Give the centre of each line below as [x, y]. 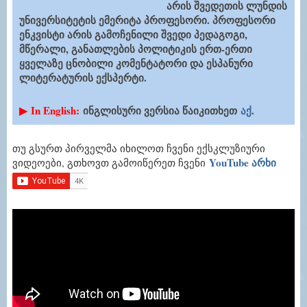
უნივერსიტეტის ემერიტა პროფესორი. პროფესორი [147, 20]
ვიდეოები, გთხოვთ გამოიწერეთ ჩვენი [111, 162]
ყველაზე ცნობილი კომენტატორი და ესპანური [136, 63]
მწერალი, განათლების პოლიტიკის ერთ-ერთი [136, 48]
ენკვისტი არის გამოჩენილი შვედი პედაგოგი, [133, 34]
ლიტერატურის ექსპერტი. [83, 77]
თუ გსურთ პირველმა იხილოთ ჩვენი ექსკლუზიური [139, 148]
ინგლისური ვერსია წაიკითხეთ [162, 110]
